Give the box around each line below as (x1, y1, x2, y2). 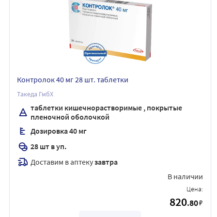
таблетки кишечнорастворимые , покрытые (31, 102, 182, 112)
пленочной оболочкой (31, 111, 109, 122)
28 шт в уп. (31, 141, 66, 151)
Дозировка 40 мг (31, 126, 87, 136)
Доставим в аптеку (31, 157, 94, 167)
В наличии (168, 171, 203, 181)
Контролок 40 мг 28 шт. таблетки (17, 74, 128, 84)
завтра (94, 157, 118, 167)
